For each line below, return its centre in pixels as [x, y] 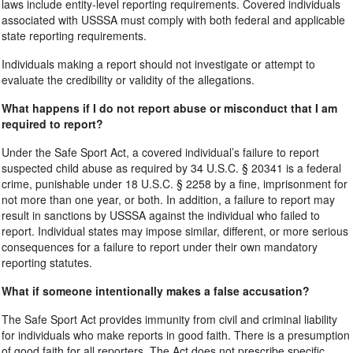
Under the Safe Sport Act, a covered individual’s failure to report [160, 152]
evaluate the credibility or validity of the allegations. [128, 80]
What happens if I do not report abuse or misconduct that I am [169, 108]
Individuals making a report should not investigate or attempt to [158, 64]
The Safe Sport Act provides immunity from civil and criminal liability [169, 319]
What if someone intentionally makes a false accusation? [156, 291]
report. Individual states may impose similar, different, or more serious [175, 231]
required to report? [52, 124]
